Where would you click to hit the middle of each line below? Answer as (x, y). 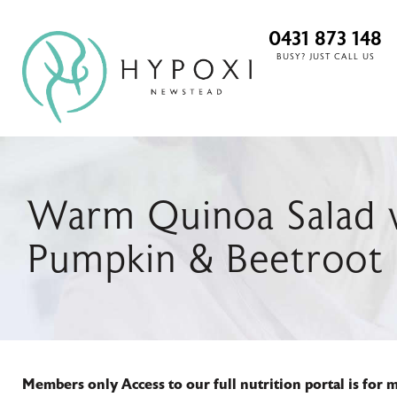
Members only (70, 384)
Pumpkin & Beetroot (205, 259)
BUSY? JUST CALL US (325, 56)
